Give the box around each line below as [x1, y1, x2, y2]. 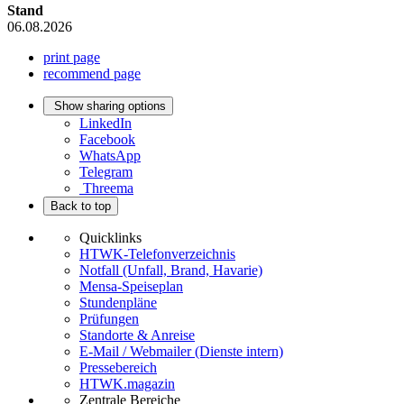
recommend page [43, 66, 141, 82]
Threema [83, 180, 133, 197]
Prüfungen [79, 311, 139, 327]
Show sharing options [54, 99, 166, 114]
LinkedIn [79, 115, 132, 132]
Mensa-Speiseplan [79, 279, 183, 295]
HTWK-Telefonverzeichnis [79, 246, 235, 262]
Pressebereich [79, 360, 157, 376]
